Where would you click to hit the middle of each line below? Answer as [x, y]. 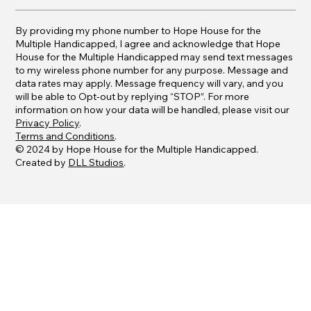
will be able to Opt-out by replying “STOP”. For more [133, 96]
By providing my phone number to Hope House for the [138, 30]
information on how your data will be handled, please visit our [153, 109]
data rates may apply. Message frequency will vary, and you [150, 83]
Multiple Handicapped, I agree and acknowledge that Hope [148, 43]
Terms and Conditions [65, 136]
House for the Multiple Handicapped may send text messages [154, 57]
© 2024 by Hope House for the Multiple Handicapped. [137, 149]
